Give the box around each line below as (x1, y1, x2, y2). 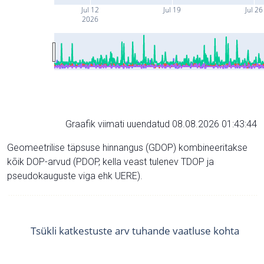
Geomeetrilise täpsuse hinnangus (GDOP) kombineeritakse (7, 141, 247, 153)
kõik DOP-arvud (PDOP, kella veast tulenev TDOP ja (7, 156, 214, 167)
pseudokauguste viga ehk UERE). (7, 170, 143, 181)
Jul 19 (162, 4, 181, 15)
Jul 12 (80, 4, 100, 15)
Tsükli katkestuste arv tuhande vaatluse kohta (31, 223, 239, 237)
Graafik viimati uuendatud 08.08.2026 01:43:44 (65, 118, 257, 130)
